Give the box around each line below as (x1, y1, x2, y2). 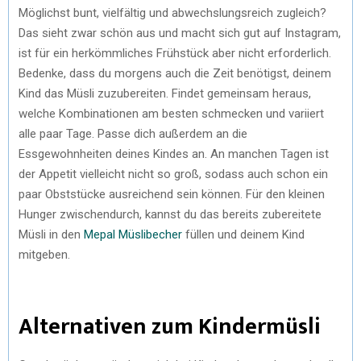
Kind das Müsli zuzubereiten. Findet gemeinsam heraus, (19, 85, 311, 101)
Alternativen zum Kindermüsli (19, 307, 321, 346)
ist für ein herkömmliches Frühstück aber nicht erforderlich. (19, 45, 331, 60)
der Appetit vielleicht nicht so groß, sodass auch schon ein (19, 166, 328, 181)
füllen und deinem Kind (182, 226, 305, 242)
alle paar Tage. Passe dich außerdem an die (19, 126, 247, 141)
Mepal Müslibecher (84, 226, 182, 242)
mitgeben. (19, 247, 70, 262)
